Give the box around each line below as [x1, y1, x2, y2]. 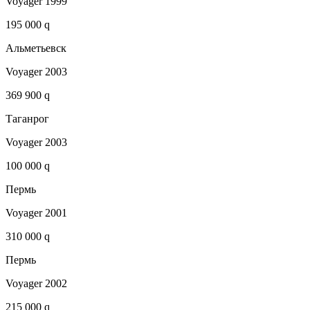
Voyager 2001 [6, 207, 67, 219]
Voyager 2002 [6, 277, 67, 290]
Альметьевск [6, 42, 66, 55]
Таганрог [6, 113, 49, 125]
